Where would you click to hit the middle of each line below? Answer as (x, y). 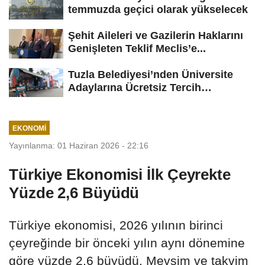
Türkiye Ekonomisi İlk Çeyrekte (120, 175)
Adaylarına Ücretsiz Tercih (135, 87)
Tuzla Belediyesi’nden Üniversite (151, 74)
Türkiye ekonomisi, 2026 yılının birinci (116, 225)
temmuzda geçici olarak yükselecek (158, 9)
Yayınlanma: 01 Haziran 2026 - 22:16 (79, 146)
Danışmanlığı (101, 100)
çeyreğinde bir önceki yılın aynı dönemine (127, 243)
